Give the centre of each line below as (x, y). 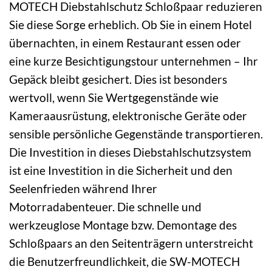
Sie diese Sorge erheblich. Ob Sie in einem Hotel (131, 25)
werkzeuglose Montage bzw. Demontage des (123, 225)
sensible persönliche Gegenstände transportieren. (136, 134)
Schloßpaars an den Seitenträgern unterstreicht (131, 243)
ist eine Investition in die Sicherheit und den (121, 171)
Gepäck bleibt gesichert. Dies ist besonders (118, 80)
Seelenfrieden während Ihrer (83, 189)
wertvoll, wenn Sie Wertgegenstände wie (114, 98)
